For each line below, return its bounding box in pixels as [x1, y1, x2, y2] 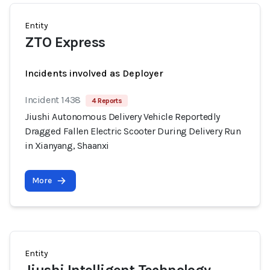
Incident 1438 [25, 94, 81, 105]
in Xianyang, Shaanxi [25, 140, 109, 151]
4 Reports [91, 96, 122, 105]
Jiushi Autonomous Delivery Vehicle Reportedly [25, 111, 221, 122]
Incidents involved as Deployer [25, 67, 163, 79]
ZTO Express [25, 34, 105, 51]
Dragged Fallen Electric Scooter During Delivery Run [25, 125, 241, 137]
